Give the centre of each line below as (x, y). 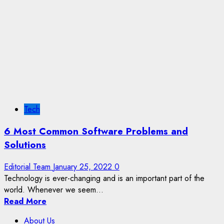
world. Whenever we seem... (54, 189)
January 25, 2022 (84, 166)
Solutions (25, 144)
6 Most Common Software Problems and (96, 131)
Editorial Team (28, 166)
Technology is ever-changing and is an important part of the (104, 178)
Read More (25, 201)
